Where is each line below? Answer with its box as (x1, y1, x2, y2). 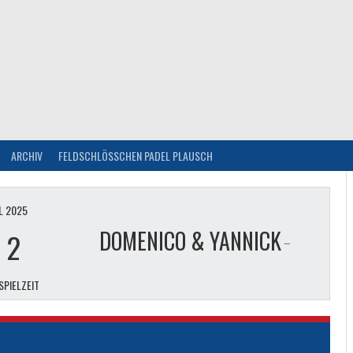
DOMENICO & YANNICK (99, 225, 282, 257)
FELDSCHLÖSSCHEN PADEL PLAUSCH (58, 147, 213, 164)
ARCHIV (11, 147, 43, 164)
